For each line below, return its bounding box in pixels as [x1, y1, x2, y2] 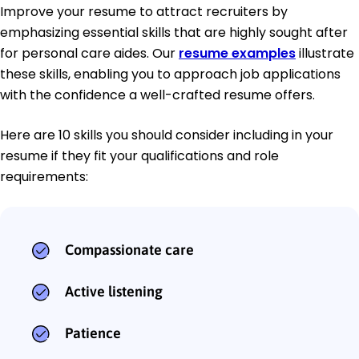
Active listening [65, 282, 163, 300]
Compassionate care [65, 240, 194, 258]
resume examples [179, 43, 296, 63]
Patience [65, 324, 121, 341]
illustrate [296, 43, 354, 63]
